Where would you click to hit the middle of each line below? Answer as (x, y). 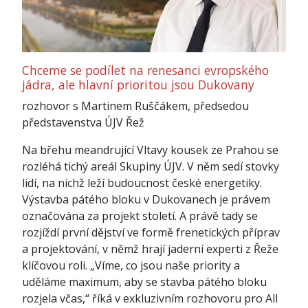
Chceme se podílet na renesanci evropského (145, 70)
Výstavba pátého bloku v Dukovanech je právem (146, 199)
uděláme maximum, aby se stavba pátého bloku (144, 282)
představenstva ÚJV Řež (83, 122)
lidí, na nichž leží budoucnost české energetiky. (142, 183)
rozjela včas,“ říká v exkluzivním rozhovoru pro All (150, 298)
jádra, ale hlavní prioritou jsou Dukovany (138, 84)
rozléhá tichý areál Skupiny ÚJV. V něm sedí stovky (151, 166)
